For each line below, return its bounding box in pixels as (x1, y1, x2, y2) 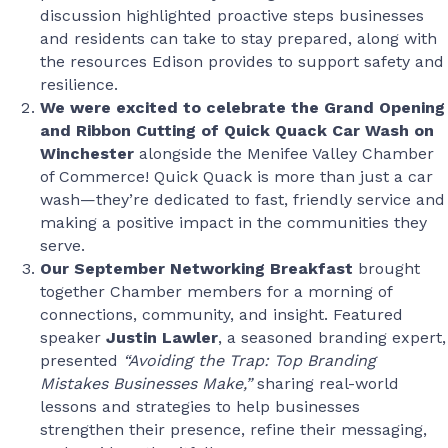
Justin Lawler (106, 328, 218, 347)
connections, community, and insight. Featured (40, 305, 403, 324)
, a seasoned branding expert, (218, 328, 446, 347)
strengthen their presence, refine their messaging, (40, 420, 427, 439)
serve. (40, 236, 85, 255)
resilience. (40, 75, 118, 94)
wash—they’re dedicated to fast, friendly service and (40, 190, 445, 209)
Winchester (40, 144, 134, 163)
